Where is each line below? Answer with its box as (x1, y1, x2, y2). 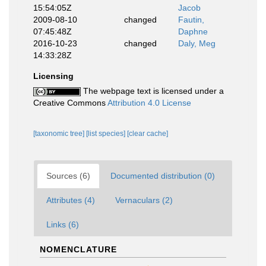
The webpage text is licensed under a (81, 86, 224, 96)
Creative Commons (33, 98, 107, 107)
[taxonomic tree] (33, 129, 86, 138)
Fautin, (178, 15, 204, 24)
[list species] (86, 129, 127, 138)
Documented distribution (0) (110, 171, 215, 180)
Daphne (178, 27, 208, 36)
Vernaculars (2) (115, 195, 173, 205)
